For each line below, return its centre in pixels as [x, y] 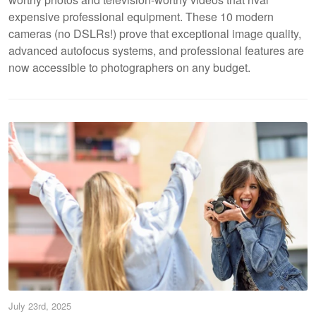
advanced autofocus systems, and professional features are [156, 50]
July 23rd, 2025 [40, 305]
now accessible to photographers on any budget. [129, 67]
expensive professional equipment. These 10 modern [141, 17]
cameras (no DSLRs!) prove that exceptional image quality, [155, 34]
